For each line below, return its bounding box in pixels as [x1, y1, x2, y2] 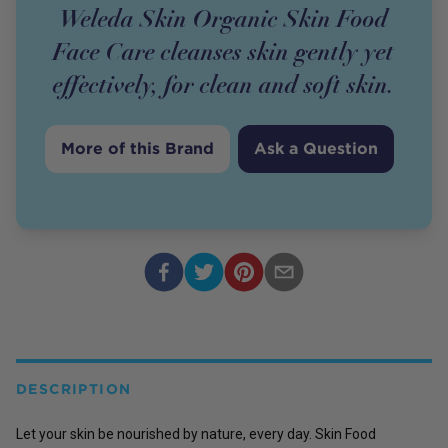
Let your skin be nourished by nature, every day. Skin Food [16, 425, 376, 442]
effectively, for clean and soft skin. [52, 68, 395, 100]
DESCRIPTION [16, 380, 132, 397]
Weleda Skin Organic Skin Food [59, 2, 389, 34]
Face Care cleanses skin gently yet [53, 35, 395, 67]
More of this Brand [61, 138, 215, 158]
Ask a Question [254, 138, 379, 158]
